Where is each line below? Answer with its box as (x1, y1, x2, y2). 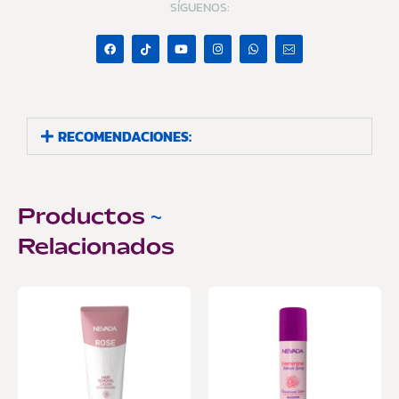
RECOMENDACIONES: (58, 125, 192, 147)
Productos (18, 207, 151, 228)
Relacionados (18, 237, 175, 258)
